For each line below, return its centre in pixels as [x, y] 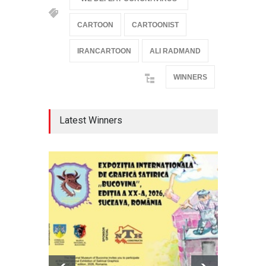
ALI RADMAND [175, 51]
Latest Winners [91, 121]
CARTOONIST [155, 25]
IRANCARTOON [104, 51]
